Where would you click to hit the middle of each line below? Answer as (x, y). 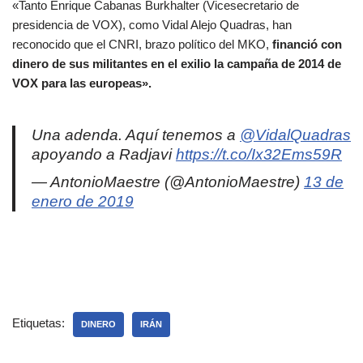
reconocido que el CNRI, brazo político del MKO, (142, 44)
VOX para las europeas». (82, 83)
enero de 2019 (83, 201)
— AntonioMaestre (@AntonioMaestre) (168, 181)
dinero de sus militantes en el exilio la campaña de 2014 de (177, 63)
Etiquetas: (38, 322)
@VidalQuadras (295, 135)
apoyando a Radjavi (104, 154)
